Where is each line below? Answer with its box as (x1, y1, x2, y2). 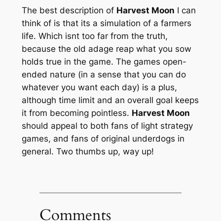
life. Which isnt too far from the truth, (21, 31, 168, 41)
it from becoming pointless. (21, 108, 132, 118)
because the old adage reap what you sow (21, 44, 191, 54)
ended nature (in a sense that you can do (21, 70, 186, 80)
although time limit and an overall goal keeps (21, 95, 199, 106)
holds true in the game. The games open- (21, 57, 186, 67)
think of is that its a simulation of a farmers (21, 18, 191, 29)
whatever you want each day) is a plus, (21, 82, 177, 93)
